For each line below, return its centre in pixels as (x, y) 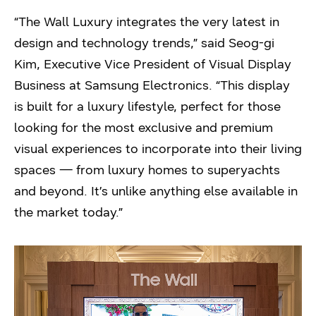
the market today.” (68, 212)
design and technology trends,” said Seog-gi (144, 43)
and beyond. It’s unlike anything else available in (156, 191)
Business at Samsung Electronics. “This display (152, 85)
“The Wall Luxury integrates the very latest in (147, 22)
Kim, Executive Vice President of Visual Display (153, 64)
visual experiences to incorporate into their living (158, 148)
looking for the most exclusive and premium (144, 127)
